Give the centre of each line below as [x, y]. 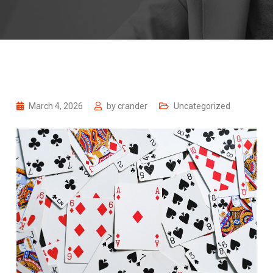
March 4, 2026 [57, 106]
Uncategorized [202, 106]
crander [133, 106]
